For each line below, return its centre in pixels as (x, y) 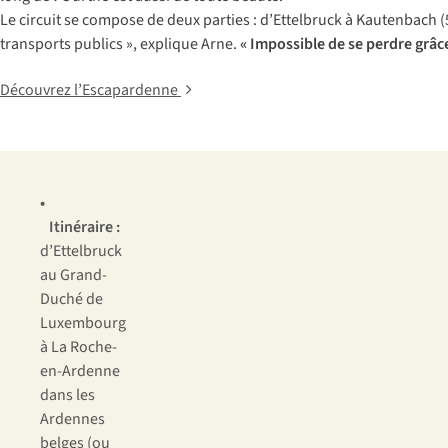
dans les (67, 395)
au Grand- (73, 275)
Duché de (71, 299)
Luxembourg (83, 323)
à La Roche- (78, 347)
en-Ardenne (80, 371)
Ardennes (72, 419)
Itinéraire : (84, 227)
